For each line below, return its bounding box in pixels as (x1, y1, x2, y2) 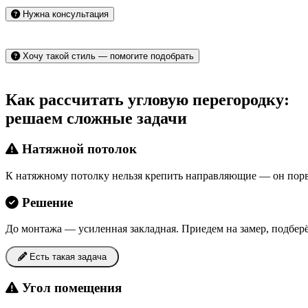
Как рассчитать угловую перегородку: (5, 91, 289, 109)
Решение (19, 195, 73, 210)
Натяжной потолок (19, 142, 137, 157)
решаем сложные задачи (5, 109, 187, 128)
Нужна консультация (20, 9, 109, 20)
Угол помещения (19, 280, 122, 296)
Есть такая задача (27, 252, 107, 263)
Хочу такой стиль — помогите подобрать (20, 51, 194, 62)
